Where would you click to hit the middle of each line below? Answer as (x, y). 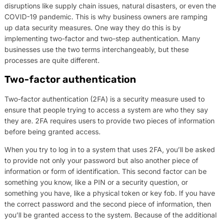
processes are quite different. (52, 60)
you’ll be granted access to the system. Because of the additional (110, 215)
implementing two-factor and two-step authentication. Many (102, 38)
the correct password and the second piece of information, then (108, 204)
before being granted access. (52, 132)
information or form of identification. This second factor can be (105, 171)
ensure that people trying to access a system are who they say (106, 110)
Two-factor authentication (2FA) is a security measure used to (104, 99)
